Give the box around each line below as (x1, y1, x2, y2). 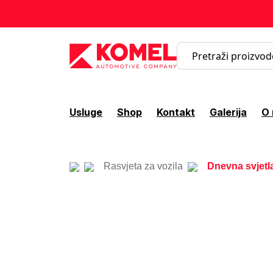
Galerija (210, 105, 247, 118)
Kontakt (157, 105, 195, 118)
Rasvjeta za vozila (104, 161, 183, 171)
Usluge (69, 105, 102, 118)
